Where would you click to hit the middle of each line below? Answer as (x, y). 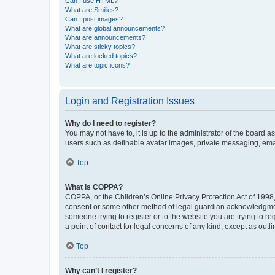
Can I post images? (94, 19)
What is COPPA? (94, 187)
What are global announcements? (115, 28)
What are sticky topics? (100, 47)
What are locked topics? (101, 56)
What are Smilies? (92, 10)
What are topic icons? (97, 65)
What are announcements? (105, 37)
